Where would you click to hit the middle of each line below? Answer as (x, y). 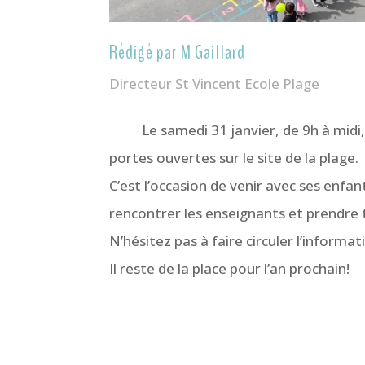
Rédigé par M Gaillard (178, 52)
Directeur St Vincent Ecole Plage (215, 83)
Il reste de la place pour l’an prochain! (230, 268)
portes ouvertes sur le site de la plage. (234, 157)
